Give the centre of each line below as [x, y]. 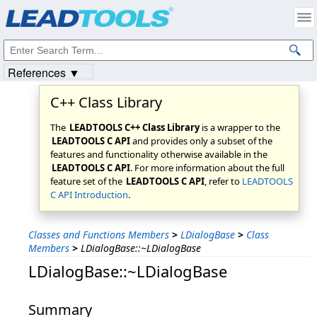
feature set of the [87, 181]
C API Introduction [89, 195]
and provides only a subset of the [201, 141]
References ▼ [44, 73]
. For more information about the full [207, 168]
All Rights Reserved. [186, 19]
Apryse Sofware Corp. [99, 19]
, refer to [223, 181]
